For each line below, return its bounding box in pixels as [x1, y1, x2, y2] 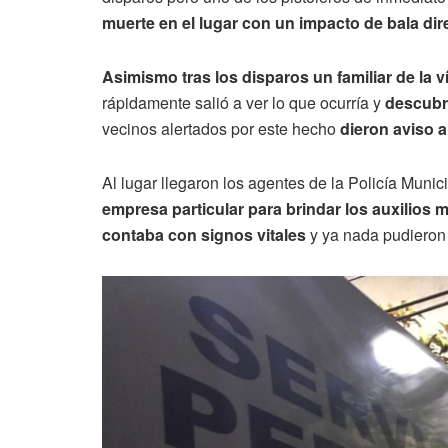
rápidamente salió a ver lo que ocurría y [102, 91, 385, 115]
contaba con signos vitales [102, 223, 306, 247]
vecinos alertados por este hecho [102, 117, 340, 141]
